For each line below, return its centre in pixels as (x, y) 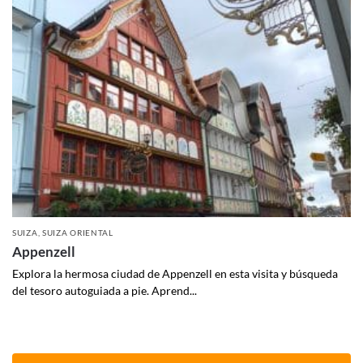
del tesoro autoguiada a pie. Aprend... (105, 290)
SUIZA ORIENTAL (77, 232)
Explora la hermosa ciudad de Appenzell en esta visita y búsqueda (175, 273)
